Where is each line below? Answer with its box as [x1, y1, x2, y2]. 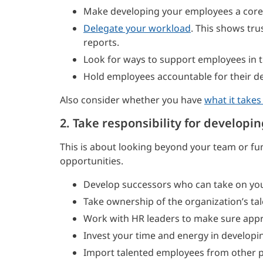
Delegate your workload [83, 22, 191, 35]
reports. [83, 36, 119, 49]
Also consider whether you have [60, 93, 204, 107]
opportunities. [60, 154, 123, 168]
